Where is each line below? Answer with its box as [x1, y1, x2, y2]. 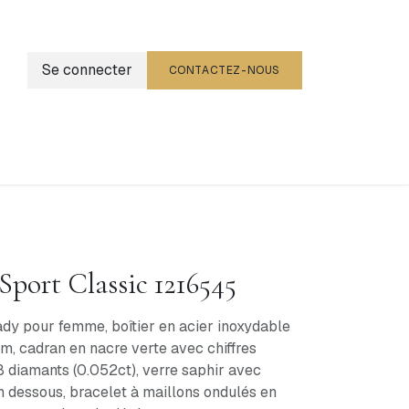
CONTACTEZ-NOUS [168, 63, 280, 78]
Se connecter [41, 60, 132, 79]
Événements [16, 149, 100, 168]
